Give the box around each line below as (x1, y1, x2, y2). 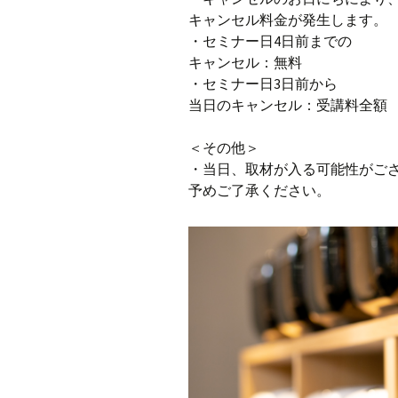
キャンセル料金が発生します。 (188, 10, 387, 28)
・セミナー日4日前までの (188, 31, 352, 50)
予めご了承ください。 (188, 180, 330, 199)
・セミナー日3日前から (188, 74, 338, 92)
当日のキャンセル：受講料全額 (188, 95, 387, 114)
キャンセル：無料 (188, 52, 302, 71)
